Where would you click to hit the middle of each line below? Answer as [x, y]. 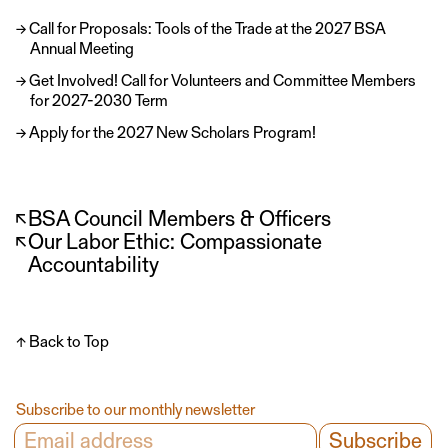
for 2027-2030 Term [98, 99]
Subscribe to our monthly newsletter [135, 408]
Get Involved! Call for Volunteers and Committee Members [222, 79]
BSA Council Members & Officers [179, 217]
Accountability [93, 263]
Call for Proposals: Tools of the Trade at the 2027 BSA [207, 27]
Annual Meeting [81, 47]
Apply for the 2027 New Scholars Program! [172, 131]
